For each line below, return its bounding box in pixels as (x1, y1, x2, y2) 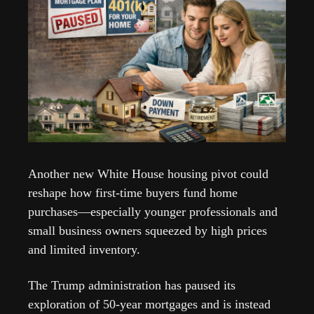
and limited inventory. (28, 242, 144, 257)
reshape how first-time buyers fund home (28, 185, 238, 200)
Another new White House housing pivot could (28, 166, 268, 181)
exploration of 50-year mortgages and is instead (28, 296, 271, 311)
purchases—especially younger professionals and (28, 204, 278, 219)
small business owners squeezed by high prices (28, 223, 267, 238)
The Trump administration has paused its (28, 278, 235, 292)
